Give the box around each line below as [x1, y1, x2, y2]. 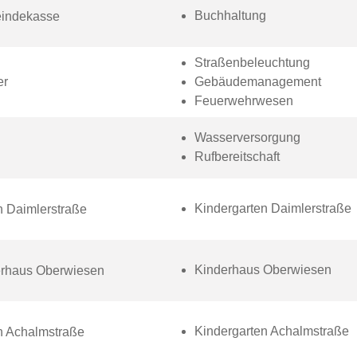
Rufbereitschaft [194, 150, 280, 163]
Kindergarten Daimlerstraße [194, 202, 355, 215]
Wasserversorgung [194, 131, 304, 144]
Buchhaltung [194, 9, 269, 22]
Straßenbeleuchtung [194, 56, 313, 69]
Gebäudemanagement [194, 75, 321, 88]
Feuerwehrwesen [194, 94, 293, 108]
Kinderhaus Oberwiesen [194, 263, 335, 277]
